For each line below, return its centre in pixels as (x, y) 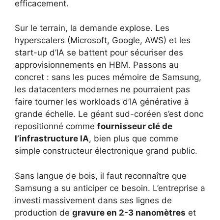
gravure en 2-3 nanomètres (129, 212)
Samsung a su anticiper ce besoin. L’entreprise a (110, 188)
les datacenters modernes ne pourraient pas (102, 90)
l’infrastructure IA (52, 139)
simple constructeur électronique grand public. (106, 151)
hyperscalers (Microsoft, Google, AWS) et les (103, 41)
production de (43, 212)
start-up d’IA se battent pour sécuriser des (99, 53)
